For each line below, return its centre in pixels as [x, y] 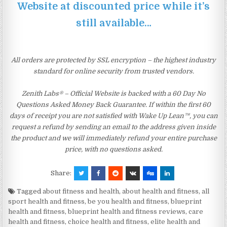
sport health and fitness [47, 201]
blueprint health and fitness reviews [127, 211]
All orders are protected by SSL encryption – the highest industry [113, 60]
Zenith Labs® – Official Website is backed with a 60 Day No [113, 93]
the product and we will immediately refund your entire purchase [113, 138]
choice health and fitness [108, 221]
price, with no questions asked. [113, 149]
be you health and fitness [128, 201]
